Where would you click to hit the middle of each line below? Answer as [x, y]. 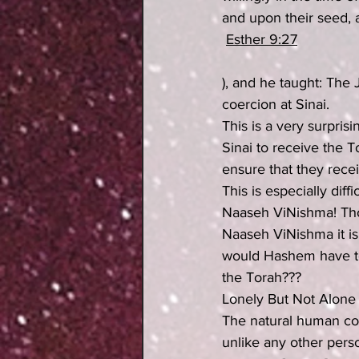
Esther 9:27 [262, 39]
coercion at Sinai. [276, 104]
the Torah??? [262, 277]
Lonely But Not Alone [289, 299]
